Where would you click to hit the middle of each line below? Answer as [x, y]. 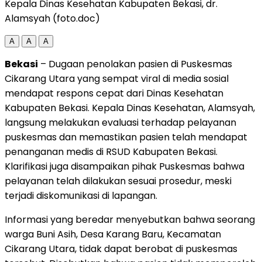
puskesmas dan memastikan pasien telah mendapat [126, 137]
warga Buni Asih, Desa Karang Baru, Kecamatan [113, 234]
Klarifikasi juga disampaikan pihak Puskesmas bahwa [125, 166]
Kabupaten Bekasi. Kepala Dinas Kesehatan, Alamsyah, [130, 108]
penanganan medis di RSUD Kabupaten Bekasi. [111, 151]
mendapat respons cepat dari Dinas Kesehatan [114, 93]
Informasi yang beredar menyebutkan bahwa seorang [130, 219]
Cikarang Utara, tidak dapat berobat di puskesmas [121, 249]
